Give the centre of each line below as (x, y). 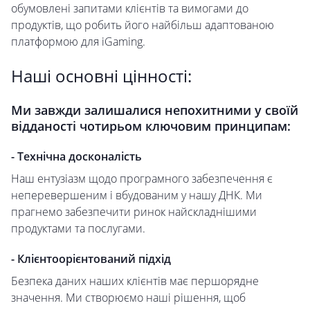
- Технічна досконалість (76, 157)
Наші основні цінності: (101, 76)
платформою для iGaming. (78, 42)
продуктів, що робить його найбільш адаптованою (143, 25)
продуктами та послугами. (78, 229)
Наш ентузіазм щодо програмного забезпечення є (142, 179)
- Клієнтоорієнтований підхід (91, 259)
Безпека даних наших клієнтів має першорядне (135, 281)
